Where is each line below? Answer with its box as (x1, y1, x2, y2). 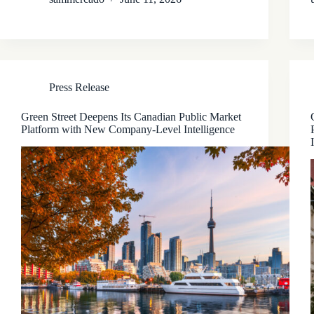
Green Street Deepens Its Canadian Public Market (21, 110, 241, 123)
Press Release (49, 81, 109, 93)
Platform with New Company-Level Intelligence (21, 123, 235, 135)
